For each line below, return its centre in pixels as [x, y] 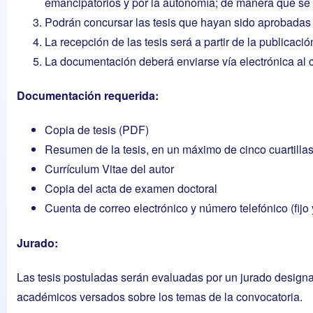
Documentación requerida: [88, 96]
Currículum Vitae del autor [109, 169]
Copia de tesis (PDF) [97, 130]
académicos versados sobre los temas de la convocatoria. [160, 296]
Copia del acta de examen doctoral [131, 189]
